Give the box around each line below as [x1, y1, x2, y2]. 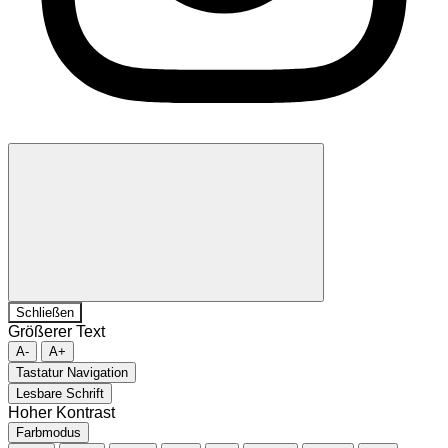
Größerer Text [8, 322, 105, 340]
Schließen [16, 304, 74, 320]
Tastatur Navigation [16, 364, 128, 380]
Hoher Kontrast [8, 403, 115, 421]
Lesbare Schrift [16, 385, 104, 401]
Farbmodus [16, 424, 81, 440]
